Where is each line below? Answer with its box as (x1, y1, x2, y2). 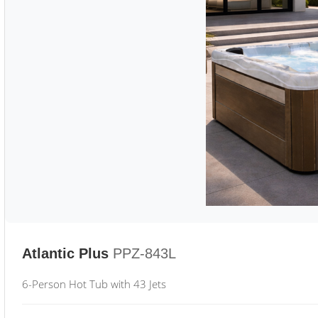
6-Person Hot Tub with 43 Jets (22, 277, 166, 291)
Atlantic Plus (22, 246, 109, 261)
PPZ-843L (113, 246, 176, 261)
